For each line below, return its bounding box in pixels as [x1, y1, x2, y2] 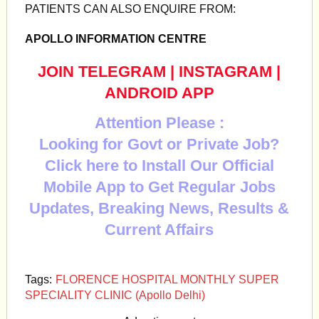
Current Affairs [105, 221, 214, 239]
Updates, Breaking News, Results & [29, 199, 290, 217]
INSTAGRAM [179, 63, 273, 80]
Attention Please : [94, 114, 224, 132]
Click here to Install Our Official [44, 157, 274, 174]
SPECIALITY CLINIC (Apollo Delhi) [24, 289, 205, 301]
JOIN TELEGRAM [38, 63, 167, 80]
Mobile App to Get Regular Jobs [43, 178, 276, 196]
